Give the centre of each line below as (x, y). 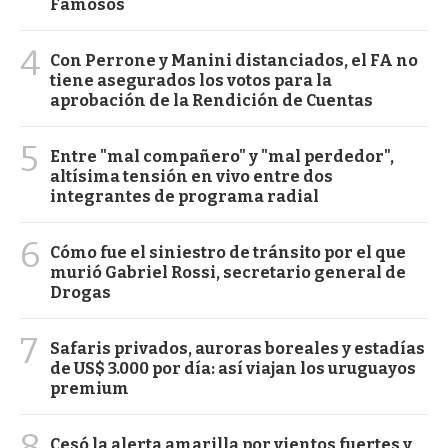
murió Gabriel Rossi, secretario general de (228, 272)
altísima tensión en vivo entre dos (191, 176)
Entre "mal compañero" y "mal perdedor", (222, 156)
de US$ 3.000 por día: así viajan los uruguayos (233, 368)
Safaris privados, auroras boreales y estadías (237, 348)
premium (89, 388)
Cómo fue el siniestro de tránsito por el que (228, 252)
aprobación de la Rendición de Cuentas (211, 100)
